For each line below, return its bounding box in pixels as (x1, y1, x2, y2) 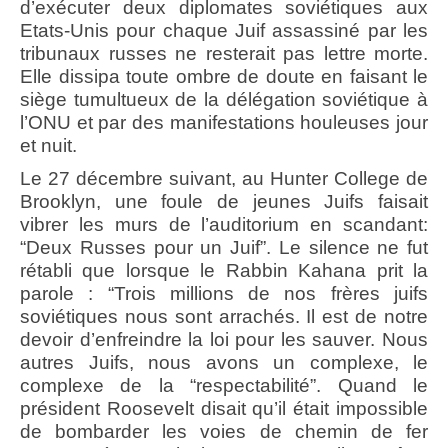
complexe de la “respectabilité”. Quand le (20, 375, 428, 397)
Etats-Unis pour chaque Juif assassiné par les (20, 20, 428, 42)
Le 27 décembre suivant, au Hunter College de (20, 168, 428, 190)
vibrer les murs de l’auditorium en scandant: (20, 214, 428, 236)
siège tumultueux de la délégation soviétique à (20, 89, 428, 111)
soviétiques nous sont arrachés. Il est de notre (20, 306, 428, 328)
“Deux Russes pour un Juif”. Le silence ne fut (20, 237, 428, 259)
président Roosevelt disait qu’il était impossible (20, 398, 428, 420)
